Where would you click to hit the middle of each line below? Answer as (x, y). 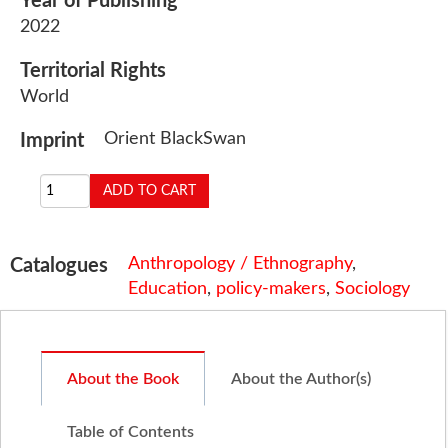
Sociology (372, 288)
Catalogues (59, 265)
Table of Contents (130, 432)
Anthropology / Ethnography (240, 263)
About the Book (123, 379)
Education (167, 288)
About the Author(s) (301, 379)
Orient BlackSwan (175, 139)
